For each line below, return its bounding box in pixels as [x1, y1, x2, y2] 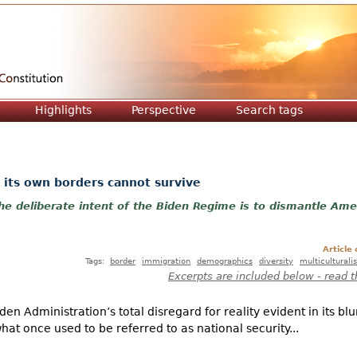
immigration [142, 256, 190, 266]
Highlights [35, 104, 92, 116]
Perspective [131, 104, 196, 116]
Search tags [236, 104, 303, 116]
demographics [197, 256, 253, 266]
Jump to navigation [119, 6, 238, 21]
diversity [259, 256, 293, 266]
